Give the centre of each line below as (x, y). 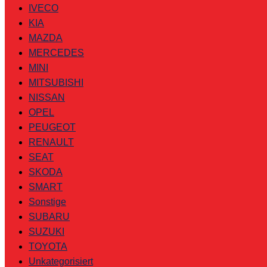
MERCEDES (56, 52)
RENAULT (51, 142)
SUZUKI (46, 231)
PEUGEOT (52, 127)
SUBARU (49, 216)
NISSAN (47, 97)
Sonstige (47, 201)
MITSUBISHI (56, 82)
